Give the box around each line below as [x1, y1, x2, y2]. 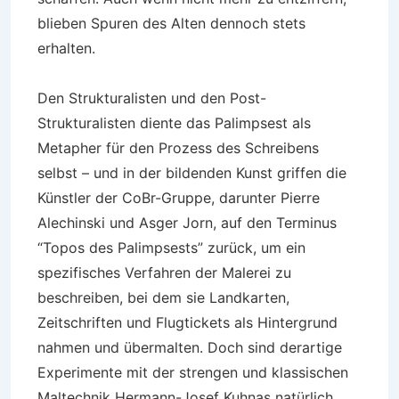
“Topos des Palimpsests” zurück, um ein [37, 239, 305, 256]
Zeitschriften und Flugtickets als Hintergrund [37, 313, 338, 331]
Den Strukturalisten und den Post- [37, 89, 266, 107]
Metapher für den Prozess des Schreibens [37, 139, 319, 157]
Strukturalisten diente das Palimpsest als [37, 114, 311, 132]
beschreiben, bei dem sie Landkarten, [37, 289, 289, 306]
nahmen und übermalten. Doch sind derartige [37, 338, 342, 356]
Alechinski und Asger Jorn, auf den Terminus [37, 214, 337, 232]
